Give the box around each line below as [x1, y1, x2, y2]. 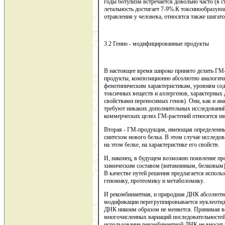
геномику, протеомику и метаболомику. [104, 177, 204, 185]
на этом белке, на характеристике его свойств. [104, 141, 219, 149]
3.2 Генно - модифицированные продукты [104, 40, 209, 48]
